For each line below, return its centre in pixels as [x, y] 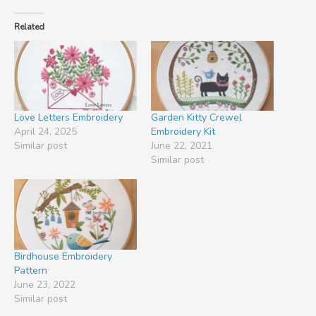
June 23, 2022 [45, 284]
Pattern [31, 270]
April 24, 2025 [45, 132]
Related [29, 26]
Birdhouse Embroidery [63, 256]
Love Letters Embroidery [68, 118]
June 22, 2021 [182, 146]
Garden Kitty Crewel [196, 118]
